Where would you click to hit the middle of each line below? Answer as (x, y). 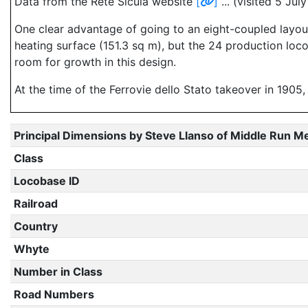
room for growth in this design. (95, 62)
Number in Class (58, 272)
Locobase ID (46, 181)
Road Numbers (54, 294)
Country (35, 226)
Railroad (35, 203)
